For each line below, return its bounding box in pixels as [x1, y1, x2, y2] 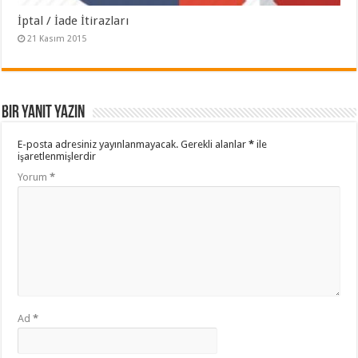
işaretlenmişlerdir [18, 150, 97, 163]
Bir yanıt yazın [2, 104, 86, 123]
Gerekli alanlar [181, 138, 249, 151]
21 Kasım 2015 [27, 34, 87, 45]
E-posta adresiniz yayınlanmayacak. [18, 138, 179, 151]
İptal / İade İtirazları [18, 14, 129, 29]
